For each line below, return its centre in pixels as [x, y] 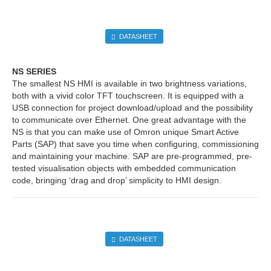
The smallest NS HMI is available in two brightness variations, [129, 83]
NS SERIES [34, 71]
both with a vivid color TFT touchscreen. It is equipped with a [128, 95]
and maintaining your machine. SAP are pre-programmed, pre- [132, 156]
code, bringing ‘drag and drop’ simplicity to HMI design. [117, 180]
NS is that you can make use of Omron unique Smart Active [126, 132]
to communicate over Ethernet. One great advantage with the [129, 119]
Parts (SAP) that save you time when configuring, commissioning [135, 144]
